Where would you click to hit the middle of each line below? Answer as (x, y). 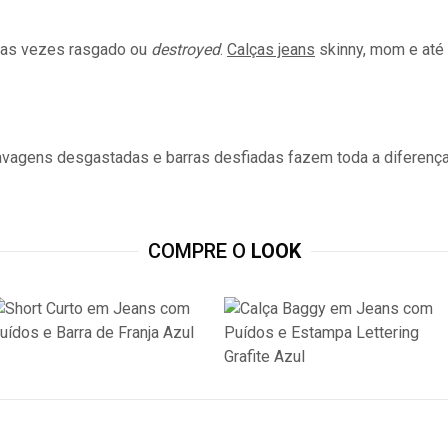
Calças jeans (271, 49)
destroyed (185, 49)
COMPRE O (199, 251)
